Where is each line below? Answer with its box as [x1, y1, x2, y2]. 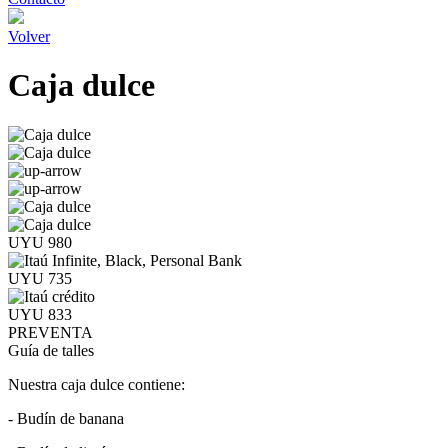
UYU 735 [8, 269, 72, 287]
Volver [8, 28, 50, 45]
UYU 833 [8, 305, 72, 323]
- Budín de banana [8, 409, 124, 427]
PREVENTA [8, 323, 93, 341]
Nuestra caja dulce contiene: [8, 375, 189, 393]
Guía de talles [8, 341, 94, 359]
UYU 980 [8, 233, 72, 251]
